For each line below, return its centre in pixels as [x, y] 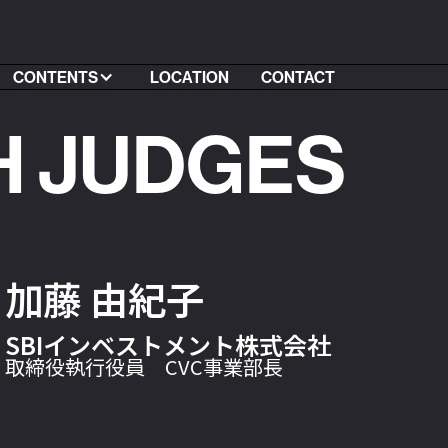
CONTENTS [55, 77]
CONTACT [297, 77]
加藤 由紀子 [105, 298]
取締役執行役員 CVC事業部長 [144, 366]
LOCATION [189, 77]
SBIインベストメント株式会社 [168, 344]
